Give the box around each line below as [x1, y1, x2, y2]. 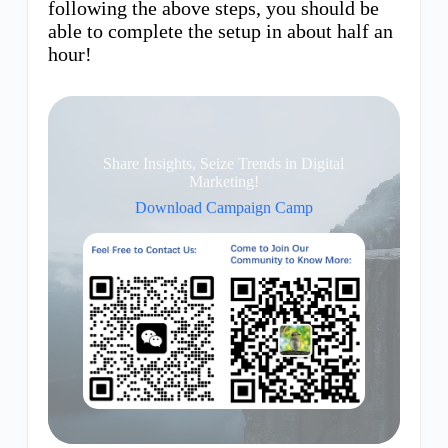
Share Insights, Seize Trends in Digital [103, 155, 345, 173]
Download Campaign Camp [134, 199, 313, 217]
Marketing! [188, 173, 259, 191]
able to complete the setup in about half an [47, 20, 393, 43]
